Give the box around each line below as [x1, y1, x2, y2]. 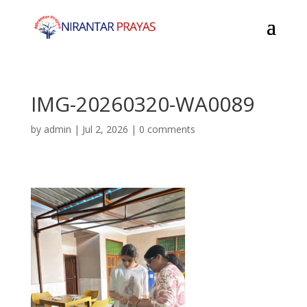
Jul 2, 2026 [82, 123, 128, 136]
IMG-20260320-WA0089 [30, 90, 254, 118]
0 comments [138, 123, 195, 136]
